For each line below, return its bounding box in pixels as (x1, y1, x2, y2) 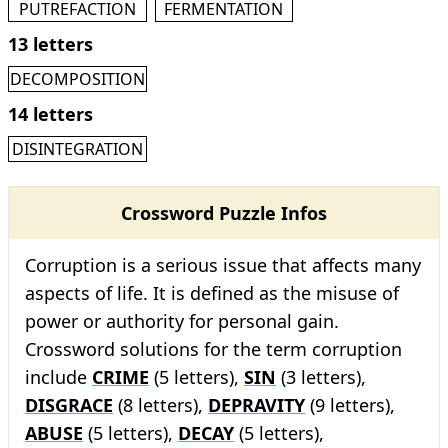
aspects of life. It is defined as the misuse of (25, 281, 399, 305)
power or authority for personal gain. (25, 309, 339, 333)
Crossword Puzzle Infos (121, 201, 327, 225)
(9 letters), (305, 393, 395, 417)
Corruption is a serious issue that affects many (25, 253, 421, 277)
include (25, 365, 92, 389)
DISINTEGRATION (11, 138, 143, 160)
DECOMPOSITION (9, 68, 145, 90)
